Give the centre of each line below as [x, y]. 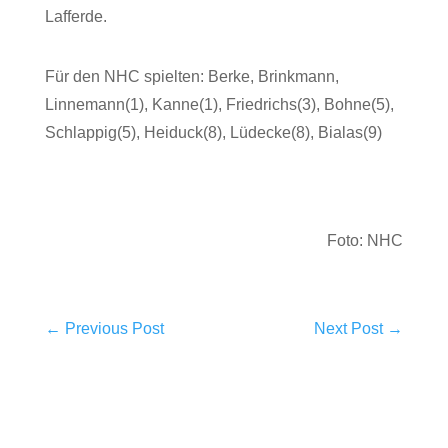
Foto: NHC [365, 240]
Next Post [349, 328]
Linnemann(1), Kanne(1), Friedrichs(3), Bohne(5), [219, 104]
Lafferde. [75, 16]
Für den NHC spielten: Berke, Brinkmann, [191, 76]
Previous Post [114, 328]
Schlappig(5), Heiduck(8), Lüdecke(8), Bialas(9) [213, 132]
